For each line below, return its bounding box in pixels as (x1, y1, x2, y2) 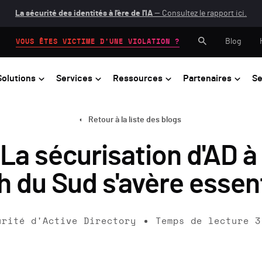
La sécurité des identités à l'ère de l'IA (15, 9, 153, 18)
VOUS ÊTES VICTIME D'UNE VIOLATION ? (16, 37, 180, 45)
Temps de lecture (155, 216, 249, 226)
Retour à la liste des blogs (88, 115, 181, 124)
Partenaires (183, 73, 232, 83)
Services (56, 73, 92, 83)
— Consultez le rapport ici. (153, 9, 247, 18)
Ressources (113, 73, 163, 83)
